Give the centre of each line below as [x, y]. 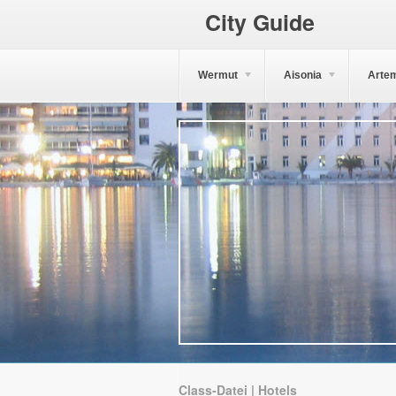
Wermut [218, 75]
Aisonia [303, 75]
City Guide [260, 22]
